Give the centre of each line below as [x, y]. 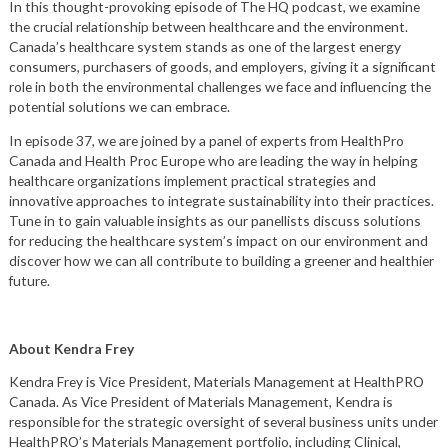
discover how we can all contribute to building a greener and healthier [221, 261]
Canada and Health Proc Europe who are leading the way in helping [213, 161]
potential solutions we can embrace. [119, 107]
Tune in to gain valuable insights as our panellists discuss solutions [214, 221]
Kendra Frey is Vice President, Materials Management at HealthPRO [216, 382]
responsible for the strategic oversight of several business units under [223, 422]
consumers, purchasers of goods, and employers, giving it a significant [222, 67]
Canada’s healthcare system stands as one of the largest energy [204, 47]
